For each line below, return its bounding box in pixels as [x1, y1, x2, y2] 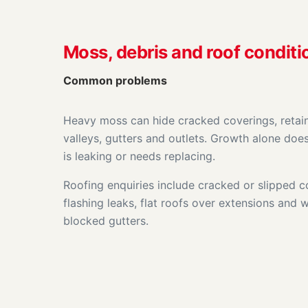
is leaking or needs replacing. [63, 148, 215, 163]
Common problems [63, 73, 167, 87]
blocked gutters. [63, 213, 148, 228]
